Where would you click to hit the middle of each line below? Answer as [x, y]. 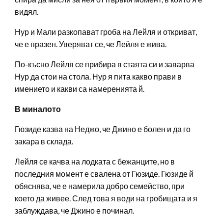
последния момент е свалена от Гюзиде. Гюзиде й [104, 174]
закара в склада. [44, 141]
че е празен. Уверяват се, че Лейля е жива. [91, 44]
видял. [27, 12]
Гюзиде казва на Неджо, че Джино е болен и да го [103, 129]
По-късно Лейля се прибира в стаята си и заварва [105, 64]
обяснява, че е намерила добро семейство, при [100, 186]
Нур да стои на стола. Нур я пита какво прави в [98, 77]
